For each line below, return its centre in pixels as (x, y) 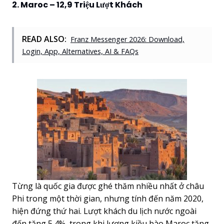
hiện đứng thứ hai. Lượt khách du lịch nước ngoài (104, 211)
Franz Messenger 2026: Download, (127, 39)
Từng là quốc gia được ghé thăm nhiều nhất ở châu (108, 186)
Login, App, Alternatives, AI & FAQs (80, 51)
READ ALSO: (44, 39)
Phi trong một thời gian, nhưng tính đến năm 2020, (108, 198)
